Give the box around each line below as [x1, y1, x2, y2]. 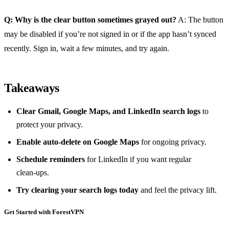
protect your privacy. [16, 120, 83, 129]
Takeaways [4, 81, 59, 95]
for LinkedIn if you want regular [85, 154, 191, 164]
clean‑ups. [16, 168, 49, 177]
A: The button [176, 15, 223, 24]
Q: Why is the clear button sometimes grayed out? [4, 15, 176, 24]
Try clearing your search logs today [16, 185, 139, 194]
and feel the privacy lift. [139, 185, 217, 194]
